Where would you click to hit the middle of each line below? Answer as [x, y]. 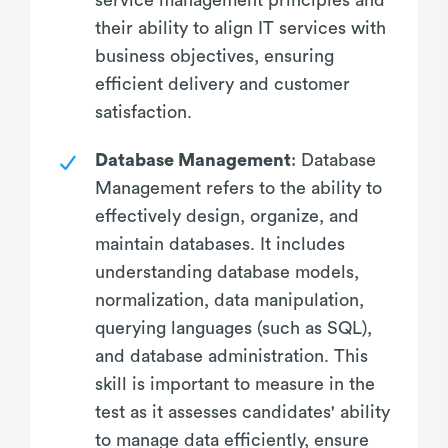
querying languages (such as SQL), [233, 327]
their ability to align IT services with [240, 27]
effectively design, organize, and [227, 215]
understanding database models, [227, 271]
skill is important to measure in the [235, 383]
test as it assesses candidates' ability [242, 411]
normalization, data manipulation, [229, 299]
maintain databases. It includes [220, 243]
